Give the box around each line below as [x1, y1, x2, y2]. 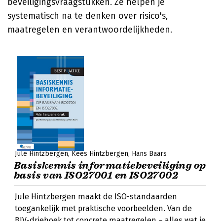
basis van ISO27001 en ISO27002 [14, 169, 178, 182]
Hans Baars [132, 149, 167, 158]
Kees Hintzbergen [72, 149, 128, 158]
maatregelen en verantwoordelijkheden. [7, 24, 172, 35]
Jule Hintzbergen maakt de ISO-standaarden [15, 192, 177, 201]
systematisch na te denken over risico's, [7, 10, 168, 21]
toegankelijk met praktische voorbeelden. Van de [15, 204, 192, 213]
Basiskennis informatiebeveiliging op [14, 159, 206, 172]
